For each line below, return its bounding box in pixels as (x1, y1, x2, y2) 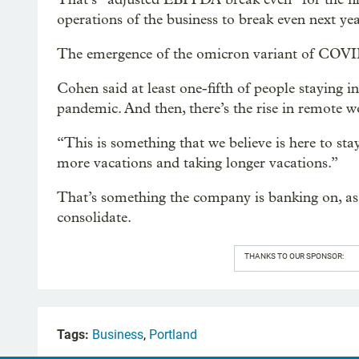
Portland (149, 327, 197, 343)
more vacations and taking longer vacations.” (57, 155, 338, 172)
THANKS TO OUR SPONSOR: (244, 252, 344, 261)
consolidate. (57, 209, 131, 227)
